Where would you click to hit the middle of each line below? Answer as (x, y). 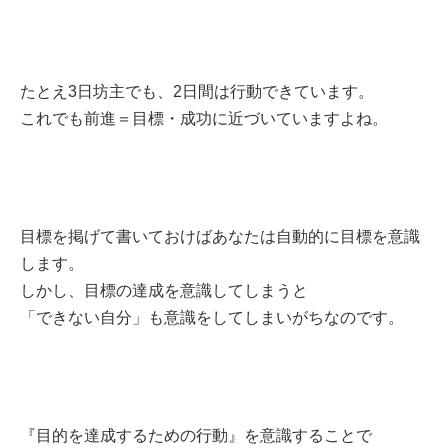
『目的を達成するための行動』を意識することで (196, 435)
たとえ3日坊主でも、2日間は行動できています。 (197, 91)
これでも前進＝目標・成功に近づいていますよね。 (204, 118)
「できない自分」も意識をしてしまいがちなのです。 (212, 317)
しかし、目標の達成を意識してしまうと (164, 290)
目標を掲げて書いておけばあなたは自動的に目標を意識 (220, 236)
